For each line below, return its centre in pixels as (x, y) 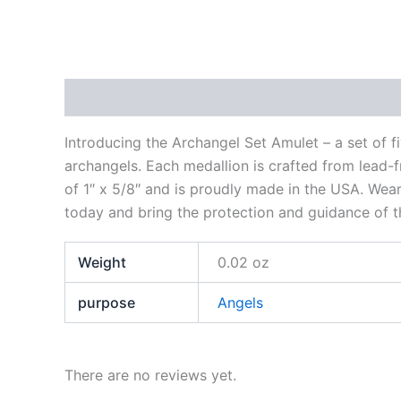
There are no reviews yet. (150, 375)
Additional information (243, 98)
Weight (102, 262)
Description (105, 98)
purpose (107, 302)
